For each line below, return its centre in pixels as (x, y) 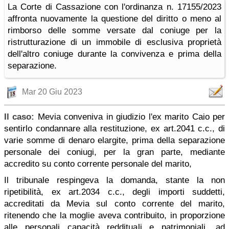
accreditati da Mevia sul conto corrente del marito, (114, 204)
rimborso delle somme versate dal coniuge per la (114, 30)
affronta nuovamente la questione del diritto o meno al (114, 19)
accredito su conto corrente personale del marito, (98, 164)
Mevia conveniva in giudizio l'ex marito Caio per (131, 117)
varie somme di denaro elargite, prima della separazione (114, 140)
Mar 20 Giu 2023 (52, 92)
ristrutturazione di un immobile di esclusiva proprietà (114, 42)
